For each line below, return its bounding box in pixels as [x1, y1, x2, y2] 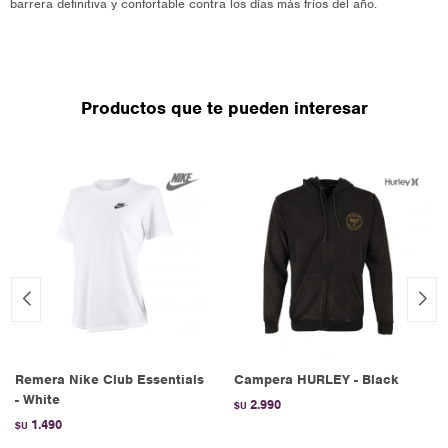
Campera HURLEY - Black [234, 371, 399, 388]
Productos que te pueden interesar [80, 97, 368, 119]
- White [15, 391, 60, 408]
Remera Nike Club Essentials [15, 371, 204, 388]
